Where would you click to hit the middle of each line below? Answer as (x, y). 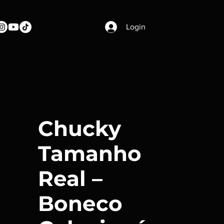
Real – (70, 178)
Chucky (79, 128)
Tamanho (90, 153)
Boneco (80, 203)
